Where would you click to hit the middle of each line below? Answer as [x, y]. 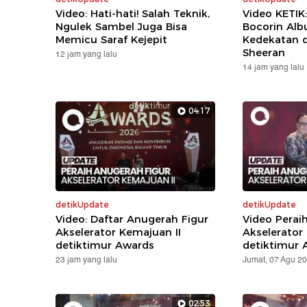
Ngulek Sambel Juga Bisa [122, 26]
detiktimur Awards [105, 245]
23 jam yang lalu [87, 260]
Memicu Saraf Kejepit [112, 39]
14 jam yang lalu [273, 67]
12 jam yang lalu [87, 54]
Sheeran [263, 52]
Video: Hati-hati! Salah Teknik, [133, 13]
